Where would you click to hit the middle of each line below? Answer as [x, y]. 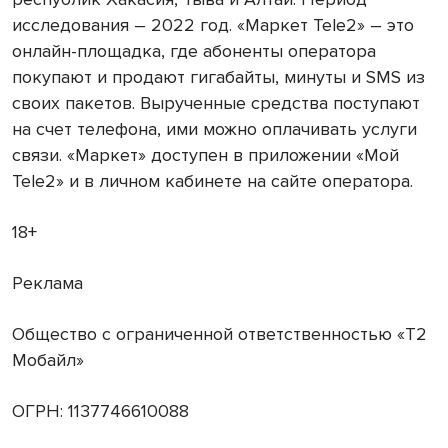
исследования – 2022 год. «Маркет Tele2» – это [213, 24]
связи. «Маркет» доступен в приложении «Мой [205, 154]
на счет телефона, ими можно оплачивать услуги [214, 128]
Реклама [47, 282]
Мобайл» [48, 359]
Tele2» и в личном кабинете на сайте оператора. [212, 180]
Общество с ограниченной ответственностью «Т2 [219, 333]
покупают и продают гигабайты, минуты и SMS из [218, 76]
